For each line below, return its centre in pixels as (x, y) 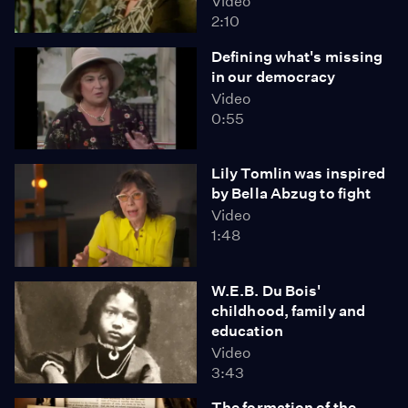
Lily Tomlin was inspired (299, 173)
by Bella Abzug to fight (291, 194)
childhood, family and (289, 311)
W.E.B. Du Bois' (266, 291)
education (247, 331)
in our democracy (274, 76)
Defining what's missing (297, 56)
